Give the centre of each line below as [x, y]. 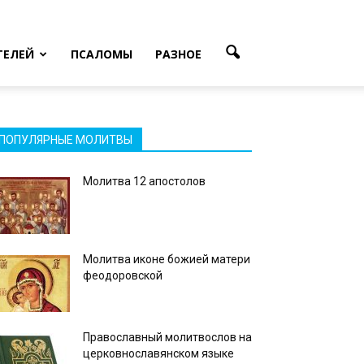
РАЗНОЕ [178, 54]
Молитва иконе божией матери [167, 259]
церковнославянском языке [158, 353]
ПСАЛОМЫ [102, 54]
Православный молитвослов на [167, 337]
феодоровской [123, 275]
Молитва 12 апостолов [144, 181]
